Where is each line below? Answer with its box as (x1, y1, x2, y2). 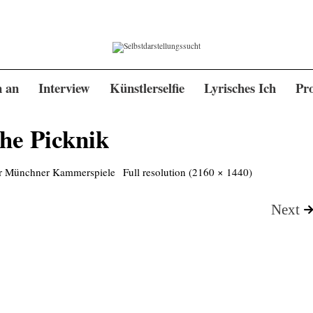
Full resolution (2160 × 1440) (122, 165, 252, 180)
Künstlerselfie (109, 78, 184, 98)
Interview (38, 78, 90, 98)
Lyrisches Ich (203, 78, 276, 98)
